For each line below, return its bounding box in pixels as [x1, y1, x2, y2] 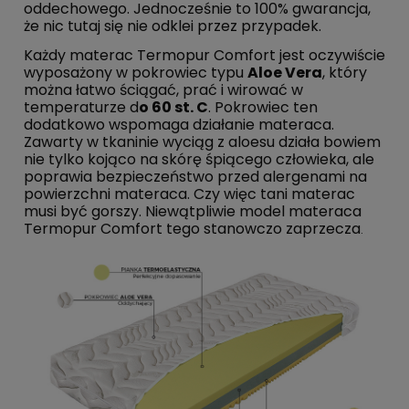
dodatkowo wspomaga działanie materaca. [24, 114, 334, 136]
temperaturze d [24, 97, 139, 119]
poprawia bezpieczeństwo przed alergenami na [24, 166, 367, 188]
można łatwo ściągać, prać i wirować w [24, 79, 303, 101]
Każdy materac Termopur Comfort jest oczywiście [24, 45, 385, 67]
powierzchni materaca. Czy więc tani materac [24, 184, 355, 205]
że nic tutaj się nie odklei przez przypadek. [24, 16, 321, 37]
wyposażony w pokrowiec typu [24, 62, 247, 84]
